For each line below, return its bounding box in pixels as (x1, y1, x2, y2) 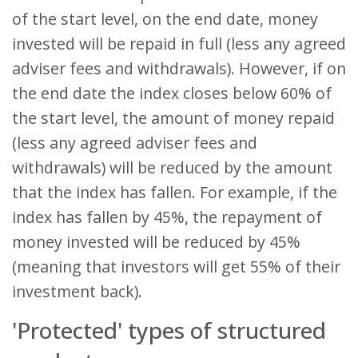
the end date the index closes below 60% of (12, 82, 332, 105)
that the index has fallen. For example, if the (12, 181, 337, 204)
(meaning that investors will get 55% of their (12, 256, 340, 278)
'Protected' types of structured (12, 315, 326, 346)
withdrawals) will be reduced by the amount (12, 157, 332, 179)
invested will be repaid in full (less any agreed (12, 33, 346, 55)
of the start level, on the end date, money (12, 8, 318, 30)
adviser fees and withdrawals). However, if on (12, 58, 346, 80)
